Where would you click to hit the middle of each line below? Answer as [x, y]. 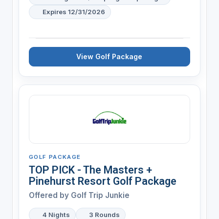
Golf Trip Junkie [100, 195]
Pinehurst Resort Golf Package [102, 181]
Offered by [50, 195]
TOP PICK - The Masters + [90, 170]
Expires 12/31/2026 [74, 11]
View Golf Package [109, 56]
